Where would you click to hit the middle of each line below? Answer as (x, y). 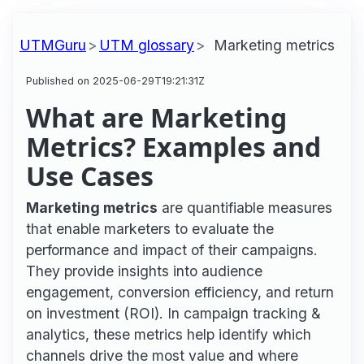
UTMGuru (53, 45)
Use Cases (90, 175)
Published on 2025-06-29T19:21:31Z (115, 80)
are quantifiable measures (245, 207)
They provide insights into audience (144, 271)
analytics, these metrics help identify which (169, 334)
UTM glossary (147, 45)
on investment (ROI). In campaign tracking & (173, 313)
